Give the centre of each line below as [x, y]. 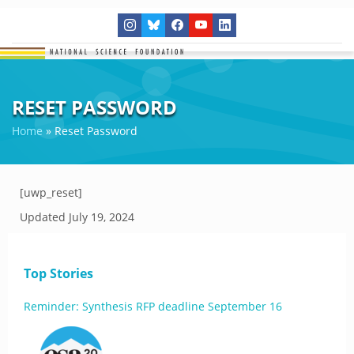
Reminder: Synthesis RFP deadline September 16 [153, 306]
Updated [44, 217]
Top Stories [58, 273]
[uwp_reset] [51, 192]
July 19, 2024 [102, 217]
